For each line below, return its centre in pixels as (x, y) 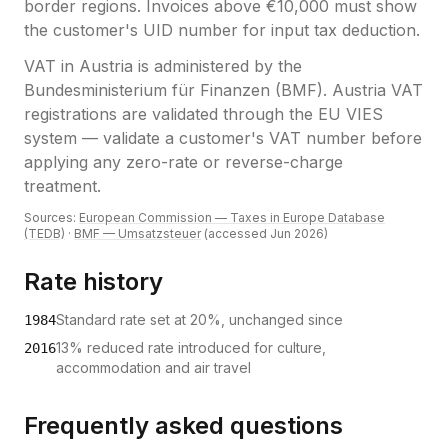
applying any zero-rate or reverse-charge (183, 162)
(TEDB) (44, 233)
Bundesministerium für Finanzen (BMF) (173, 90)
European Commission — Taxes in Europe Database (232, 217)
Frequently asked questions (183, 425)
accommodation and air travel (153, 367)
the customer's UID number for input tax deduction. (222, 30)
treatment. (62, 186)
